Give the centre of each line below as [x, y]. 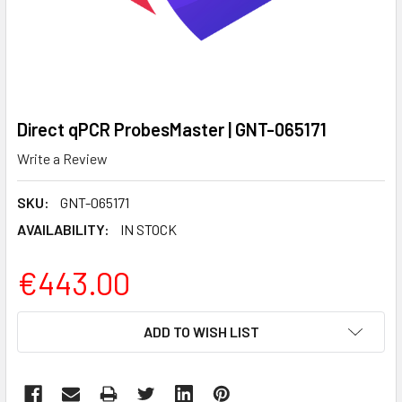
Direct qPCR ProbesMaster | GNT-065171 [172, 129]
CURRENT [48, 321]
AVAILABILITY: [63, 229]
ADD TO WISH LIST [201, 331]
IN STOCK [149, 229]
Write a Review [62, 158]
